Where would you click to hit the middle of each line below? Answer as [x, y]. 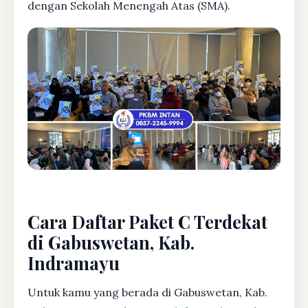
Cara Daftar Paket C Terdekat [147, 221]
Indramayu [74, 262]
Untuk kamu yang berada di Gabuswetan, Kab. [147, 292]
